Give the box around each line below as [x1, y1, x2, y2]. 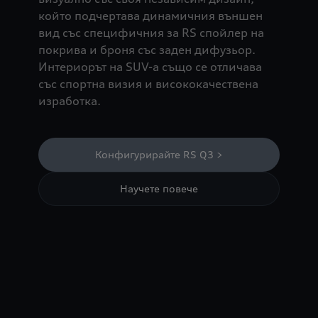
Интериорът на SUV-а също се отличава [38, 60, 262, 75]
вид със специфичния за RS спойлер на [38, 26, 264, 40]
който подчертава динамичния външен [38, 9, 263, 23]
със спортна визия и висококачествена [38, 77, 258, 92]
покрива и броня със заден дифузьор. [38, 43, 256, 57]
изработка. [38, 94, 101, 109]
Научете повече [120, 182, 198, 195]
